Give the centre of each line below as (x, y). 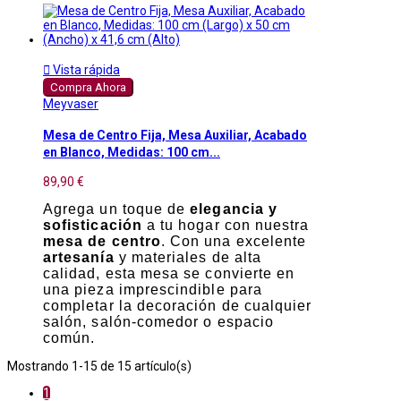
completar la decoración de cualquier (178, 306)
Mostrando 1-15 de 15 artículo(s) (99, 367)
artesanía (79, 258)
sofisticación (93, 226)
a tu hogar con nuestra (226, 226)
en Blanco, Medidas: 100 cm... (132, 152)
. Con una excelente (234, 242)
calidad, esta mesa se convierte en (169, 274)
